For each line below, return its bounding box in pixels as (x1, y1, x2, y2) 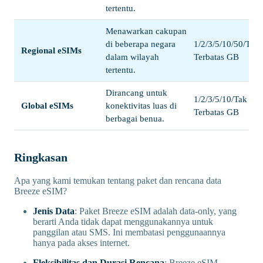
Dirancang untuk (106, 87, 167, 97)
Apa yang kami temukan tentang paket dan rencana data (14, 175, 221, 186)
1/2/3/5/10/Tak (194, 94, 247, 104)
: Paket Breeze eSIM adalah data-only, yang (75, 205, 237, 216)
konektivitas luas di (106, 100, 177, 110)
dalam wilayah (106, 52, 159, 62)
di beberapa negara (106, 39, 176, 49)
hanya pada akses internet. (33, 237, 130, 248)
